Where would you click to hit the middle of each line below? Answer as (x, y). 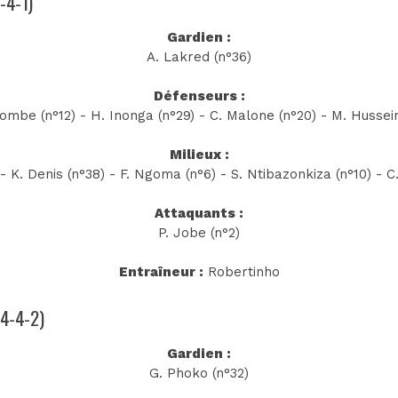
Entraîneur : (161, 272)
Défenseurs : (199, 96)
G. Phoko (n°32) (199, 373)
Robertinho (241, 272)
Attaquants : (199, 214)
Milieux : (199, 155)
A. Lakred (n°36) (199, 57)
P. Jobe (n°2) (199, 233)
